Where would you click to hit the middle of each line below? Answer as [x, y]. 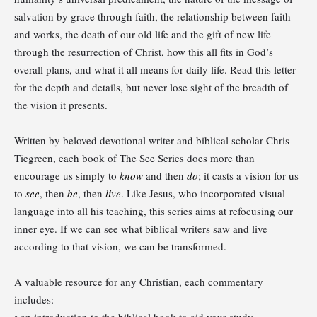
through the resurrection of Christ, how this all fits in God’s [144, 51]
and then [165, 175]
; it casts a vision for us [248, 175]
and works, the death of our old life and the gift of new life [143, 34]
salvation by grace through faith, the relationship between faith [152, 16]
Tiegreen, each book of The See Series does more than [134, 157]
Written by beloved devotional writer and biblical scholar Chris [152, 140]
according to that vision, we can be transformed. [120, 246]
